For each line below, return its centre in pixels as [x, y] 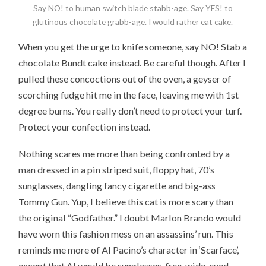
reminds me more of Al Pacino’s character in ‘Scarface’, [129, 250]
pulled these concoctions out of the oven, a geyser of [125, 79]
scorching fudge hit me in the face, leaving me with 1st [129, 95]
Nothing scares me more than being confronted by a [124, 154]
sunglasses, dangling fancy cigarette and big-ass [117, 186]
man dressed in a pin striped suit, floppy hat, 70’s [117, 170]
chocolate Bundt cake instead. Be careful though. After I [132, 63]
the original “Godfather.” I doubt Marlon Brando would [130, 218]
